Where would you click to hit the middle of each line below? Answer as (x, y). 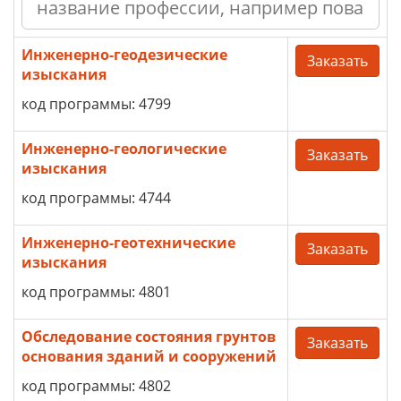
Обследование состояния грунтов (149, 337)
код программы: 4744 (96, 198)
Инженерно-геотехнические (128, 243)
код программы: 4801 (96, 292)
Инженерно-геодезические (124, 55)
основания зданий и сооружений (149, 356)
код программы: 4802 (96, 386)
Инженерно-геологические (124, 149)
